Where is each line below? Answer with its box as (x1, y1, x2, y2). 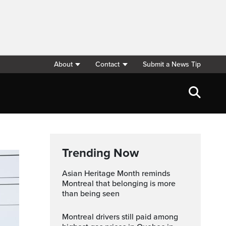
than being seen (62, 189, 120, 199)
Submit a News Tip (143, 60, 201, 69)
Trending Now (62, 146, 139, 160)
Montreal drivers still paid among (62, 212, 69, 222)
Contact (95, 60, 120, 69)
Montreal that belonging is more (62, 179, 176, 189)
